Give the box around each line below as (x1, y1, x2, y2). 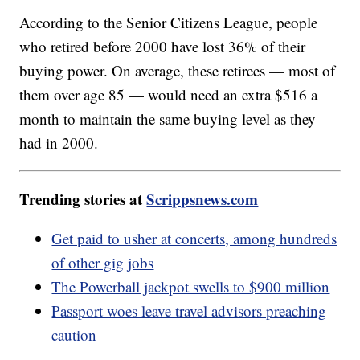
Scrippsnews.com (146, 188, 259, 211)
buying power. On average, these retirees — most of (19, 60, 336, 81)
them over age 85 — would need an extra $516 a (19, 84, 318, 105)
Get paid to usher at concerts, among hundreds (51, 228, 337, 249)
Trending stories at (19, 188, 147, 211)
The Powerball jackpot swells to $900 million (51, 276, 330, 297)
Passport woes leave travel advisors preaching (51, 301, 327, 321)
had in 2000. (19, 133, 104, 153)
